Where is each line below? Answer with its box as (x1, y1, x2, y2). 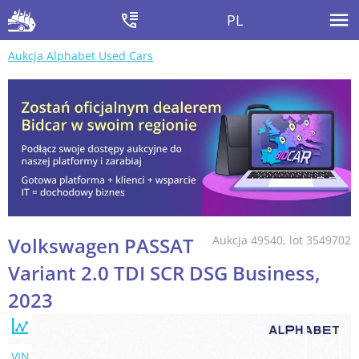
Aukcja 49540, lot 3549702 (212, 232, 351, 248)
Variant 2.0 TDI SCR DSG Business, (8, 260, 321, 287)
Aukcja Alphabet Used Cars (8, 48, 153, 63)
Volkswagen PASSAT (8, 232, 194, 260)
